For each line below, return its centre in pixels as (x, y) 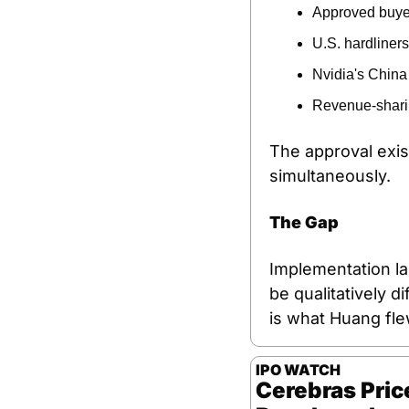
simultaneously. (330, 176)
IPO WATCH (298, 370)
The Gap (304, 222)
